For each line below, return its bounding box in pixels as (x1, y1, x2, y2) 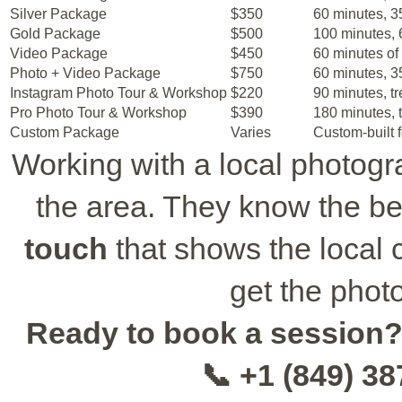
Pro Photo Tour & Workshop (10, 104, 187, 120)
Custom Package (10, 124, 119, 140)
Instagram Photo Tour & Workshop (10, 84, 227, 100)
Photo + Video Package (10, 65, 161, 81)
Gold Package (10, 25, 100, 41)
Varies (231, 124, 271, 140)
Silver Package (10, 5, 107, 22)
